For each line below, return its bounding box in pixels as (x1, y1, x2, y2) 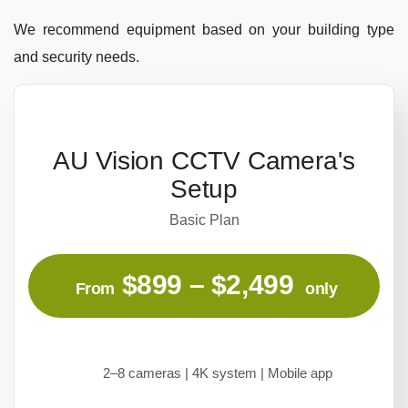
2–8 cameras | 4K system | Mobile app (103, 365, 332, 382)
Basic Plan (168, 212, 240, 229)
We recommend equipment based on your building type (14, 21, 394, 37)
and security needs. (14, 48, 139, 65)
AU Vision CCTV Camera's (53, 147, 355, 176)
